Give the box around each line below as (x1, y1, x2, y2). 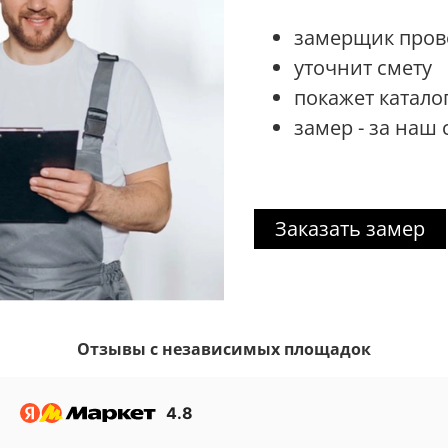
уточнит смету (294, 54, 432, 82)
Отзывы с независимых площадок (77, 337, 371, 360)
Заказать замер (275, 215, 425, 243)
